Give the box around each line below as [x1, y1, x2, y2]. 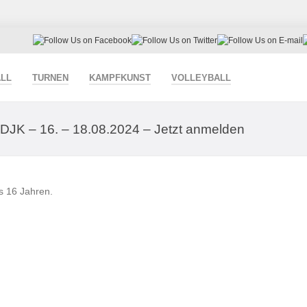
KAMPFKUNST [89, 73, 151, 83]
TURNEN [32, 73, 69, 83]
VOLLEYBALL [171, 73, 231, 83]
